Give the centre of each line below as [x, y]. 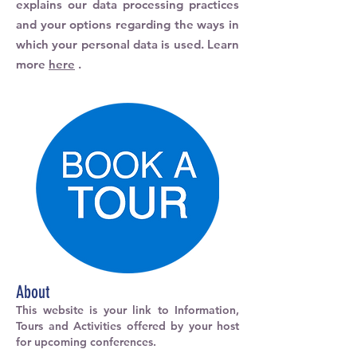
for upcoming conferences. [86, 342]
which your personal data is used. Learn [127, 44]
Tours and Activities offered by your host [127, 326]
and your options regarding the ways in [127, 24]
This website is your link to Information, [127, 310]
